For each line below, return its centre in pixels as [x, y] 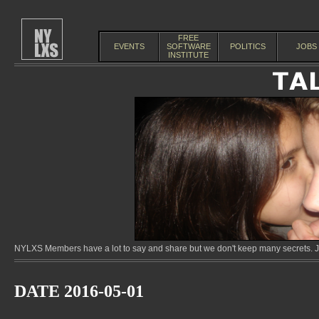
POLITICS [247, 46]
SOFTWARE [188, 46]
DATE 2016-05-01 [79, 291]
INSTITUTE [188, 55]
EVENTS [129, 46]
